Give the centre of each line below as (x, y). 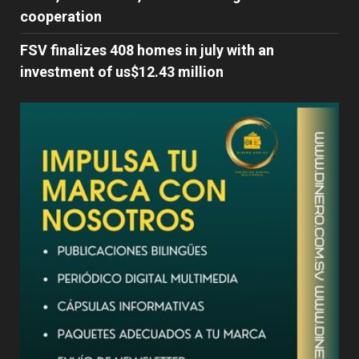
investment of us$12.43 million (122, 72)
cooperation (61, 17)
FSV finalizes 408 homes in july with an (147, 50)
